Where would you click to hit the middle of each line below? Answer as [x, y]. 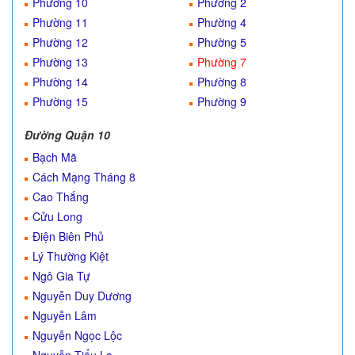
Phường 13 [60, 62]
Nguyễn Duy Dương [82, 296]
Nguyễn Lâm [65, 315]
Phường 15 [60, 101]
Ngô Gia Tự [61, 276]
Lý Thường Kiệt [71, 256]
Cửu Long [57, 216]
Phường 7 [222, 62]
